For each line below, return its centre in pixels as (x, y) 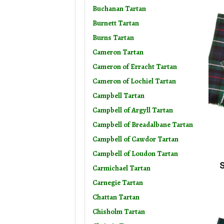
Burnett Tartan (116, 23)
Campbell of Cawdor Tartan (135, 139)
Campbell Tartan (118, 96)
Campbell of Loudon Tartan (135, 154)
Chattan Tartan (116, 197)
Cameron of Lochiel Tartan (134, 81)
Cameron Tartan (118, 52)
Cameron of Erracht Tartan (135, 67)
